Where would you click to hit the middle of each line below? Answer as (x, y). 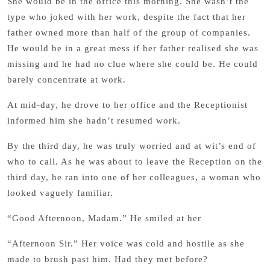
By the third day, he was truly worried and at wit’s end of (132, 146)
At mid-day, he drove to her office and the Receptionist (127, 105)
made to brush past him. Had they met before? (108, 259)
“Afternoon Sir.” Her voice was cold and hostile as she (126, 243)
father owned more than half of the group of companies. (129, 33)
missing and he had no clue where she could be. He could (133, 64)
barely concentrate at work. (67, 80)
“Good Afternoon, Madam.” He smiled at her (104, 218)
